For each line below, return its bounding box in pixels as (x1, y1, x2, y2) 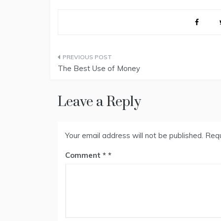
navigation (57, 72, 122, 90)
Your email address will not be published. (65, 131, 203, 141)
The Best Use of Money (58, 64, 140, 74)
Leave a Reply (58, 93, 141, 111)
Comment (65, 150, 103, 160)
